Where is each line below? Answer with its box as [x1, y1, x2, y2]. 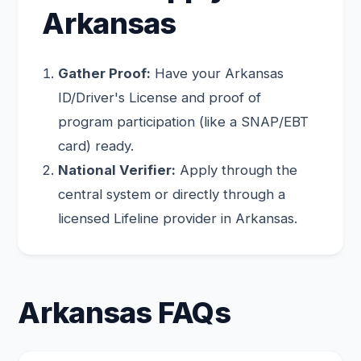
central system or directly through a [58, 186, 286, 202]
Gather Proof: [58, 65, 151, 81]
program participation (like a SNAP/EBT [58, 114, 309, 130]
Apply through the [176, 162, 298, 178]
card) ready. [58, 138, 135, 154]
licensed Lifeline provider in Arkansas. [58, 210, 298, 226]
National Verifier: [58, 162, 176, 178]
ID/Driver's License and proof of [58, 89, 262, 106]
